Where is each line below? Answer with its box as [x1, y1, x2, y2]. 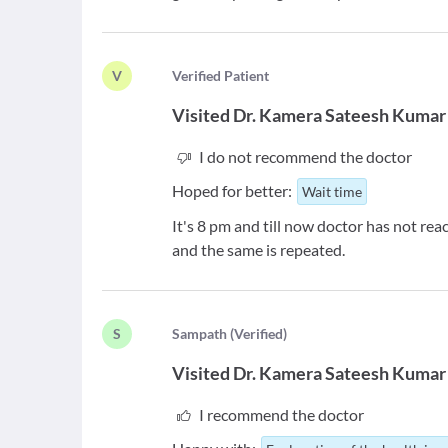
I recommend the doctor [198, 405, 364, 424]
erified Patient [181, 67, 270, 84]
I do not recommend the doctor [198, 147, 412, 166]
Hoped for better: [172, 181, 293, 200]
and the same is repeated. [172, 240, 346, 259]
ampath [180, 325, 228, 342]
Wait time [302, 183, 363, 200]
